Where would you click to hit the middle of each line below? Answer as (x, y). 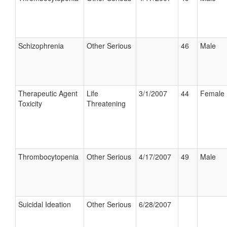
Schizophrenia (41, 46)
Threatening (106, 103)
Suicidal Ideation (45, 204)
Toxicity (30, 103)
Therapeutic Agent (48, 93)
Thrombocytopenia (48, 157)
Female (212, 93)
